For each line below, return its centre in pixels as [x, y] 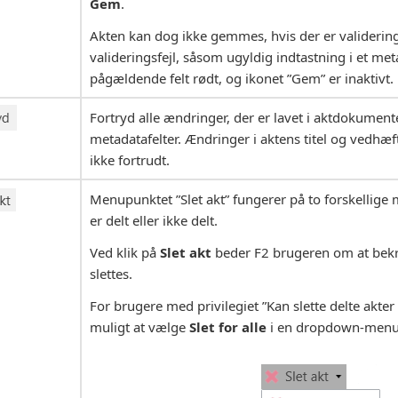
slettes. [111, 274]
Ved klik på [125, 253]
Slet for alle [228, 327]
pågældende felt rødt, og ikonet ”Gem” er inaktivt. [242, 79]
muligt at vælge [139, 327]
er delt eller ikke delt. [154, 221]
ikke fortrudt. [130, 160]
